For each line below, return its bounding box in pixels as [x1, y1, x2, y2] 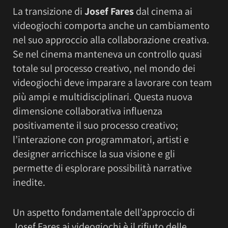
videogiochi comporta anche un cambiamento [13, 19, 210, 33]
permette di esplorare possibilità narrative [13, 161, 192, 175]
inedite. [13, 176, 45, 189]
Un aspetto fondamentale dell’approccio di [13, 205, 195, 219]
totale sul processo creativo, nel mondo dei [13, 62, 195, 75]
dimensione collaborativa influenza [13, 104, 162, 118]
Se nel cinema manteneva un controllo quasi [13, 47, 202, 61]
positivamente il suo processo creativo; [13, 119, 178, 132]
